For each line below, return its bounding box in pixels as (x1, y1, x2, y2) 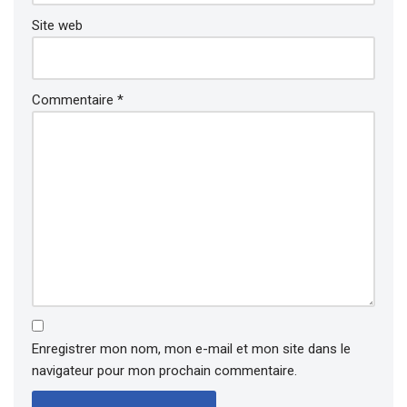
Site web (32, 17, 83, 34)
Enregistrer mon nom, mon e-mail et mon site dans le (32, 341, 351, 357)
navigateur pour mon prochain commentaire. (32, 362, 297, 379)
